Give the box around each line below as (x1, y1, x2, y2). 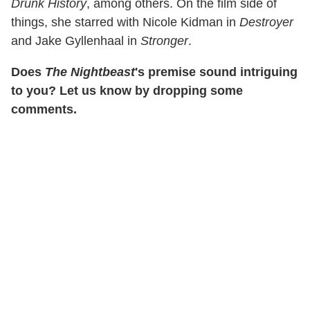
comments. (11, 102, 77, 117)
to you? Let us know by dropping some (11, 84, 243, 98)
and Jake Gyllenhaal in (11, 34, 140, 48)
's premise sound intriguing (135, 65, 298, 80)
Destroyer (239, 15, 293, 30)
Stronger (140, 34, 188, 48)
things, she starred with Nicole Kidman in (11, 15, 239, 30)
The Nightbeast (45, 65, 135, 80)
